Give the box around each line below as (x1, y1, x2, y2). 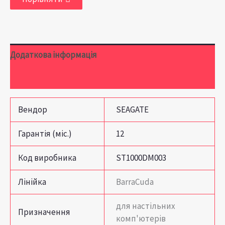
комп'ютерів (116, 212, 166, 224)
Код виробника (18, 152, 77, 163)
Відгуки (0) (10, 72, 51, 83)
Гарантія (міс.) (18, 128, 72, 139)
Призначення (18, 206, 71, 217)
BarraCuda (116, 176, 154, 187)
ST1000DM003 (116, 152, 166, 163)
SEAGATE (116, 103, 149, 115)
